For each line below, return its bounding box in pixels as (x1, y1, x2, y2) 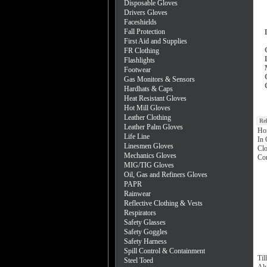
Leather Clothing (124, 113, 171, 122)
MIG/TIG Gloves (124, 161, 174, 169)
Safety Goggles (124, 228, 167, 236)
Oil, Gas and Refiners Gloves (124, 170, 207, 179)
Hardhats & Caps (124, 85, 173, 93)
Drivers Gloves (124, 8, 167, 17)
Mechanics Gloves (124, 151, 176, 160)
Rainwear (124, 190, 151, 198)
